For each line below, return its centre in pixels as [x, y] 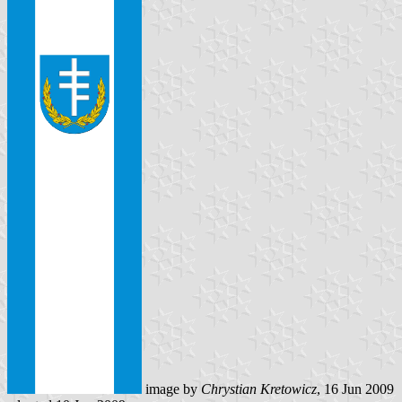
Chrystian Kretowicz [259, 389]
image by [171, 389]
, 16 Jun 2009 [355, 389]
